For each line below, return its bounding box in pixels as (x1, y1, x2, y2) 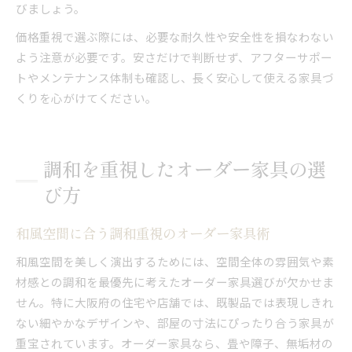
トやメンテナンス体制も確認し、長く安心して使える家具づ (16, 68, 334, 86)
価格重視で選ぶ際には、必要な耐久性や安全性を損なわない (16, 27, 334, 45)
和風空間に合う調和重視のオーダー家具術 (16, 222, 269, 243)
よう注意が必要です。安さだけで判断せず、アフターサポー (16, 48, 332, 65)
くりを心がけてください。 (16, 89, 157, 106)
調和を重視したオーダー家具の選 (43, 154, 326, 182)
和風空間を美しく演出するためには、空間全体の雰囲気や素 (16, 252, 334, 269)
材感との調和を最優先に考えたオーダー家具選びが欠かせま (16, 273, 334, 290)
